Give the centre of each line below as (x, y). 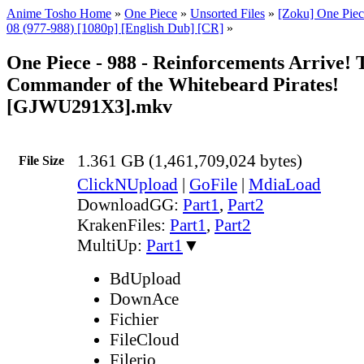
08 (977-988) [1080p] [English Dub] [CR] (115, 28)
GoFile (213, 184)
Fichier (134, 319)
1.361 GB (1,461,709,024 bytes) (190, 160)
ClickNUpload (128, 184)
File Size (41, 160)
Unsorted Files (227, 13)
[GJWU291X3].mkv (89, 106)
